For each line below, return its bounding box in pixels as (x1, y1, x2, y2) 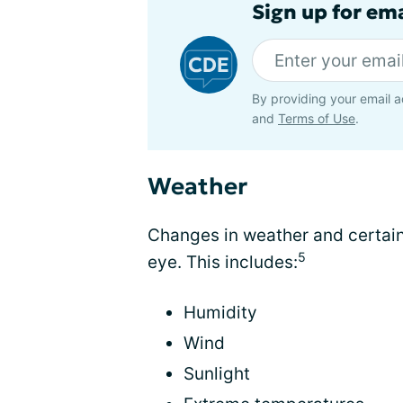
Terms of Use (278, 111, 355, 126)
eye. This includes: (148, 252, 298, 273)
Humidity (184, 302, 257, 323)
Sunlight (184, 363, 250, 384)
